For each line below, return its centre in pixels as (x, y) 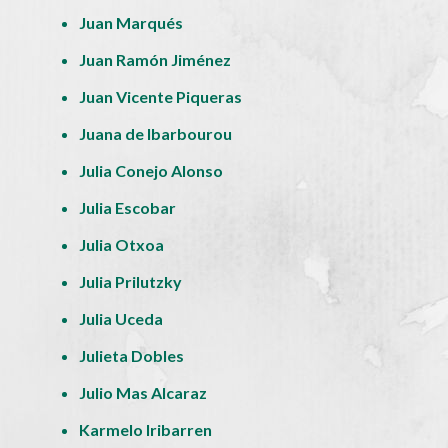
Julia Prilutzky (131, 281)
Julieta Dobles (132, 355)
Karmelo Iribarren (146, 429)
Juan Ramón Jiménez (155, 59)
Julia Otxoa (122, 244)
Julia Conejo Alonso (151, 170)
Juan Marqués (131, 22)
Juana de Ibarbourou (156, 133)
